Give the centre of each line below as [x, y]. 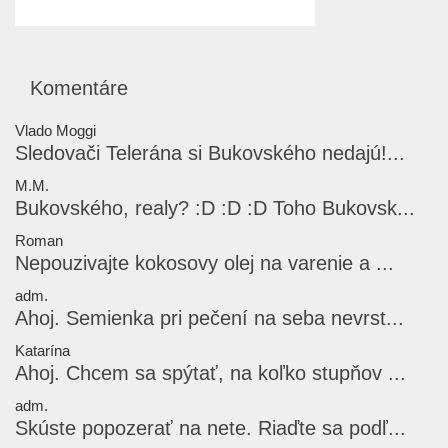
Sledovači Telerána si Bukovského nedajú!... [210, 153]
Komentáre [79, 88]
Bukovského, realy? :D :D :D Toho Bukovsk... [215, 208]
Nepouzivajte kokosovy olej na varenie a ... [204, 263]
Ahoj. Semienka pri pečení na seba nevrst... [209, 318]
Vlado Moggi [55, 131]
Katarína [42, 351]
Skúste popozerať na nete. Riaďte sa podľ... [210, 428]
